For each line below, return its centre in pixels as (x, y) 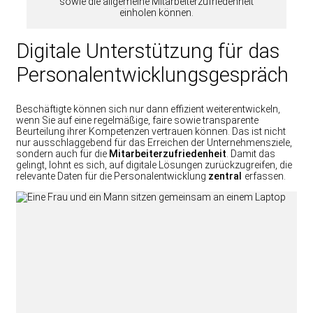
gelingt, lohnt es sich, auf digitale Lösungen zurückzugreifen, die (154, 165)
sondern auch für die (63, 154)
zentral (226, 176)
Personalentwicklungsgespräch (152, 75)
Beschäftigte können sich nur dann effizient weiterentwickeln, (148, 109)
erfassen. (265, 176)
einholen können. (156, 13)
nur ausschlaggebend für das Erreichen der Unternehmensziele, (154, 143)
